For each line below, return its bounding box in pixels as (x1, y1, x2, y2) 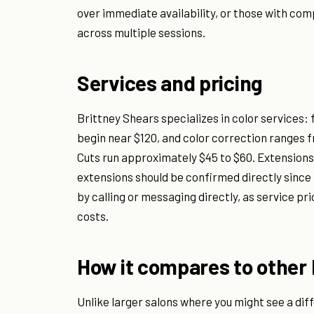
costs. (77, 209, 109, 224)
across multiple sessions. (77, 25, 205, 40)
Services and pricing (77, 70, 262, 96)
